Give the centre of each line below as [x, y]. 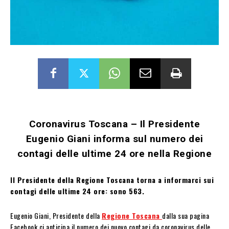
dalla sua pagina [186, 215]
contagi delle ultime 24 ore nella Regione [114, 153]
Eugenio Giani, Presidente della [56, 215]
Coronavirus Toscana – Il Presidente [114, 124]
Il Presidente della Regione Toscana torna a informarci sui [112, 179]
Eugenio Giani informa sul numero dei [114, 139]
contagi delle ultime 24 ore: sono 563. [77, 191]
